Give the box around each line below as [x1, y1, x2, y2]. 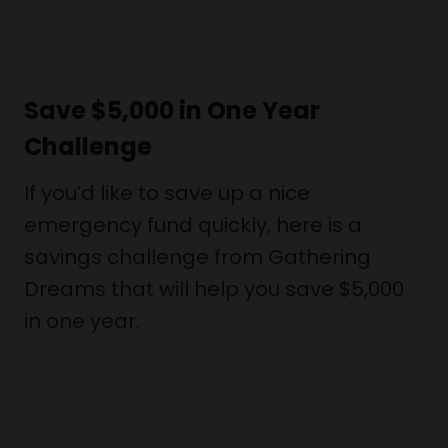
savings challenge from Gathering [24, 243, 371, 271]
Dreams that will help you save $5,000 [24, 275, 404, 303]
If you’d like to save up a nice [24, 179, 310, 207]
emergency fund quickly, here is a [24, 211, 362, 239]
